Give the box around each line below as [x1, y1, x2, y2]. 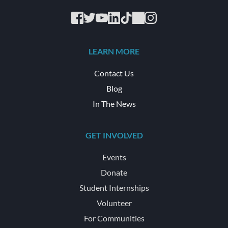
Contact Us [94, 68, 134, 78]
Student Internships [79, 182, 149, 192]
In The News [92, 98, 136, 108]
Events [102, 152, 126, 162]
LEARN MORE [89, 46, 139, 56]
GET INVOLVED [85, 130, 143, 140]
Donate [101, 167, 127, 177]
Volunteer [96, 197, 132, 208]
